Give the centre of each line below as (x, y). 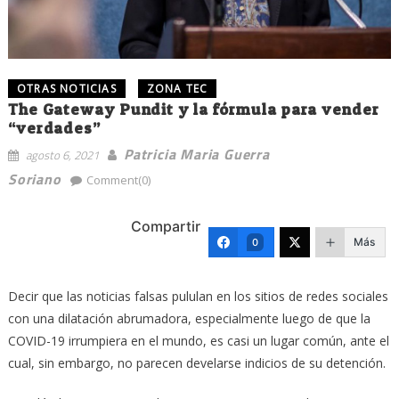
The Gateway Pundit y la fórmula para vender (193, 109)
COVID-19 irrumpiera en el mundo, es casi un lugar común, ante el (198, 340)
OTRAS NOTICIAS (66, 88)
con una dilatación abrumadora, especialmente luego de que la (189, 318)
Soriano (34, 179)
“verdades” (54, 127)
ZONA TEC (177, 88)
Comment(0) (118, 179)
